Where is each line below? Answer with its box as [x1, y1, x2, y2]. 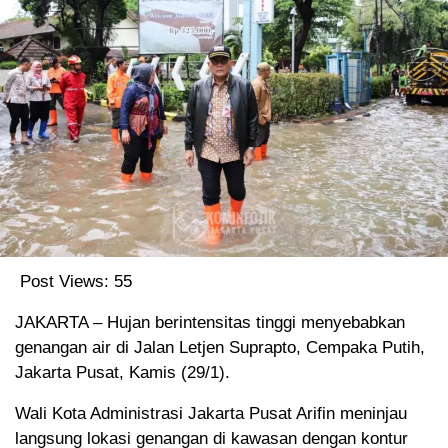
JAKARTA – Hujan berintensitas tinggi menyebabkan [15, 313, 405, 333]
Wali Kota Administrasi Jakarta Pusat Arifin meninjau [15, 404, 407, 424]
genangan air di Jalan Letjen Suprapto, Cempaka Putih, [15, 338, 425, 358]
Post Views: [20, 272, 109, 292]
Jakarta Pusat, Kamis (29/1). [15, 363, 230, 383]
